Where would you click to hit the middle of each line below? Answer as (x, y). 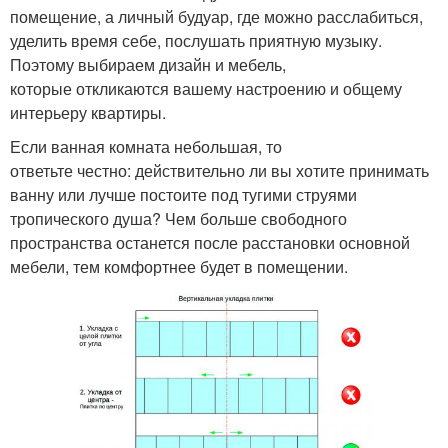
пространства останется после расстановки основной (210, 242)
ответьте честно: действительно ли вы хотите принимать (219, 170)
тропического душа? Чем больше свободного (178, 218)
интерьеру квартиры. (88, 112)
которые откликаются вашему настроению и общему (206, 88)
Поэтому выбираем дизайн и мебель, (148, 64)
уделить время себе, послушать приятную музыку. (196, 40)
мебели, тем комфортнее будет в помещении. (181, 266)
